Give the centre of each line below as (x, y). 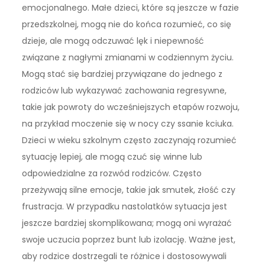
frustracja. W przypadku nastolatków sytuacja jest (125, 207)
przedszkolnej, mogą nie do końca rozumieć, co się (127, 25)
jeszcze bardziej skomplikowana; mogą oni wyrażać (127, 223)
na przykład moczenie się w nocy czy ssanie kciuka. (128, 124)
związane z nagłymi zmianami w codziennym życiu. (128, 58)
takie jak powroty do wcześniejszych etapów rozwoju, (131, 107)
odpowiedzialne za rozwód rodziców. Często (112, 174)
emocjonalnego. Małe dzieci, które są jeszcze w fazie (131, 8)
